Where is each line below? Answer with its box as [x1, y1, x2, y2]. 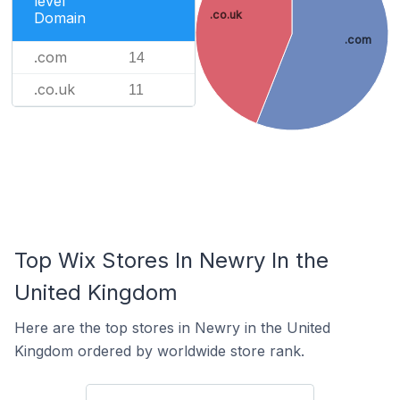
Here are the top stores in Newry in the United [14, 319, 330, 337]
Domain [34, 9, 86, 27]
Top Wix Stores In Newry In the [14, 247, 329, 273]
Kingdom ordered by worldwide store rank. [14, 342, 304, 360]
